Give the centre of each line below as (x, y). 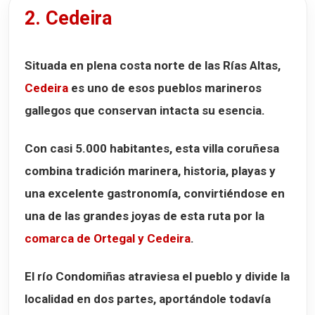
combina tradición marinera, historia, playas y (150, 171)
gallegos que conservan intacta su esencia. (145, 111)
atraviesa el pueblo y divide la (207, 277)
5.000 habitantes (122, 149)
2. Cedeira (68, 19)
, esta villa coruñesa (224, 149)
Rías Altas (250, 66)
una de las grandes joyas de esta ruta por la (144, 216)
